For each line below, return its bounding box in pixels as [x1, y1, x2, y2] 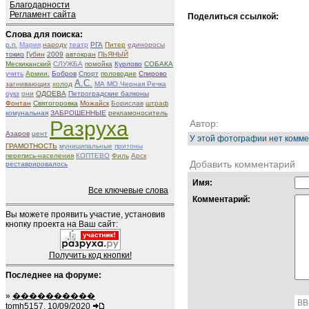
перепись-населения [6, 152, 74, 159]
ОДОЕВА [36, 90, 66, 97]
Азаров [6, 130, 30, 137]
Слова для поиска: [6, 30, 83, 39]
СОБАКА [144, 60, 173, 68]
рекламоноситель [108, 109, 168, 117]
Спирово [139, 70, 167, 77]
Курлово [114, 60, 142, 68]
